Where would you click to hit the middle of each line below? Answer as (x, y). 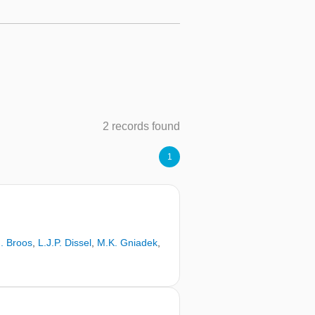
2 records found (141, 127)
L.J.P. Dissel (65, 243)
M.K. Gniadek (127, 243)
